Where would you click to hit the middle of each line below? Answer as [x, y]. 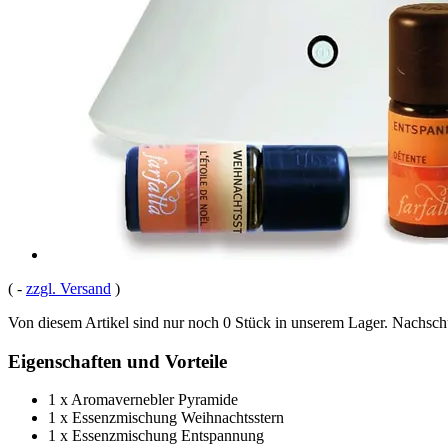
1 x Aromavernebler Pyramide [143, 400]
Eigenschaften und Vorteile [117, 361]
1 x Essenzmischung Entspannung [156, 436]
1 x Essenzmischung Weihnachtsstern [166, 418]
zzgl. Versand [68, 288]
